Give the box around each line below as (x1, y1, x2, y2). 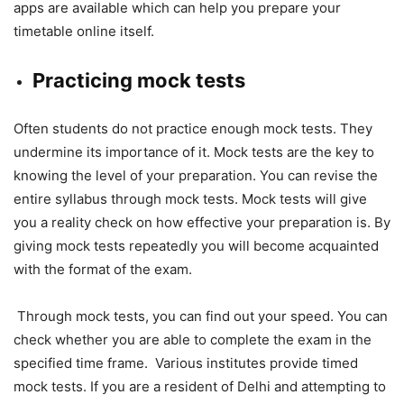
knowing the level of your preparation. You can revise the (14, 167, 378, 185)
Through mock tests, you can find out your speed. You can (14, 308, 388, 326)
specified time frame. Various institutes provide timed (14, 354, 358, 372)
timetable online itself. (14, 23, 158, 41)
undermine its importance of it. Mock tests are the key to (14, 143, 374, 161)
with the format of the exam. (14, 261, 196, 279)
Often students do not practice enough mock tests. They (14, 120, 372, 138)
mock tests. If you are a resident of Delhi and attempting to (14, 378, 386, 396)
